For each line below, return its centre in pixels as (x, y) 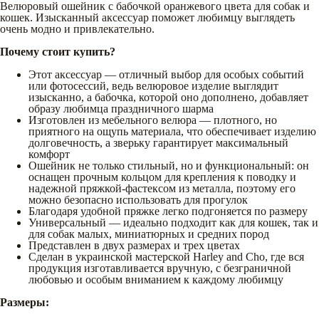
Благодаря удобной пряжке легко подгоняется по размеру (168, 211)
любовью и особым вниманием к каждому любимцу (156, 279)
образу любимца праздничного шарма (121, 108)
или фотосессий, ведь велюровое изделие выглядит (153, 85)
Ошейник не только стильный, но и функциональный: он (169, 165)
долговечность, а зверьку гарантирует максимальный (158, 142)
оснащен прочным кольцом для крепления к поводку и (162, 177)
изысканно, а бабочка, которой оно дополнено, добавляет (168, 97)
